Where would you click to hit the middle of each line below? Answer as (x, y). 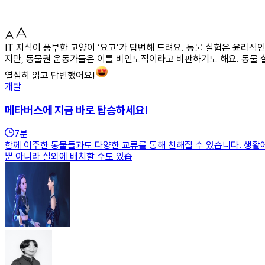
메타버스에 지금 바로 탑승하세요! (76, 110)
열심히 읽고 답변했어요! (50, 75)
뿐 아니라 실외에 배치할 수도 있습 (69, 157)
